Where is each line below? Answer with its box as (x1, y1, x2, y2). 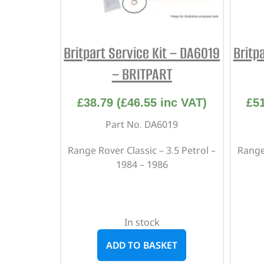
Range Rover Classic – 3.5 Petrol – (68, 143, 216, 157)
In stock (124, 215, 160, 229)
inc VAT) (156, 95, 207, 109)
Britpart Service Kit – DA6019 (64, 42, 220, 64)
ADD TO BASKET (106, 238, 178, 252)
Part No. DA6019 (105, 117, 179, 131)
